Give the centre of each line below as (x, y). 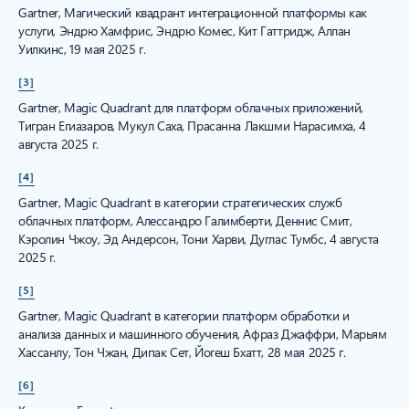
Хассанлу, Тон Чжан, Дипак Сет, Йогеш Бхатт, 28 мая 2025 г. (182, 352)
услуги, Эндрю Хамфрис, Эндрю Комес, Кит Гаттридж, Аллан (184, 31)
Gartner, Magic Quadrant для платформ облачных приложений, (191, 108)
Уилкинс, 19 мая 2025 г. (82, 49)
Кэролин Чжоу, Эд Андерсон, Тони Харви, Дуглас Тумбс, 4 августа (199, 239)
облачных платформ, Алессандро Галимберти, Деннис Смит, (185, 221)
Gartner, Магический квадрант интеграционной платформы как (193, 13)
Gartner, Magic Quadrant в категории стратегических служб (180, 203)
